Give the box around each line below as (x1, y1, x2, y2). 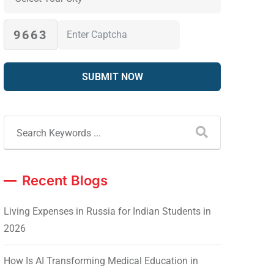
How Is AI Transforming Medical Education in (4, 254, 198, 267)
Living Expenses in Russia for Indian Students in (4, 205, 211, 217)
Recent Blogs (22, 172, 108, 188)
